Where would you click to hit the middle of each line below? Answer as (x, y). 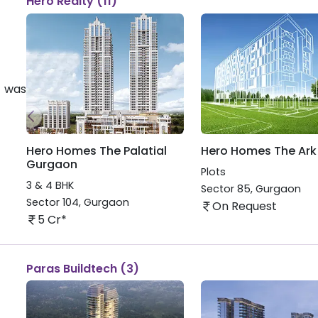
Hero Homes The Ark (258, 151)
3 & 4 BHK (50, 185)
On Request (244, 206)
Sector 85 (225, 188)
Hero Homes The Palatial (96, 151)
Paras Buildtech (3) (82, 268)
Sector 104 (52, 202)
